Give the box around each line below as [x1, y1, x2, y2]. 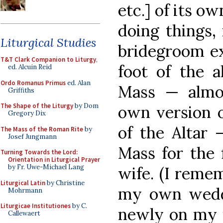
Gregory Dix [8, 109, 46, 117]
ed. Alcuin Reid [8, 63, 52, 71]
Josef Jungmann [8, 132, 57, 141]
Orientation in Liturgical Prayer [8, 155, 100, 164]
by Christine [45, 178, 85, 187]
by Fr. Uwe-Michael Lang [8, 163, 84, 171]
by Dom [73, 102, 99, 110]
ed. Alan [66, 78, 91, 87]
